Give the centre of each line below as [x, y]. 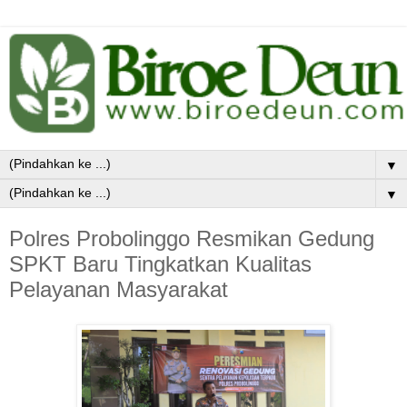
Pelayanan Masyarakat [119, 290]
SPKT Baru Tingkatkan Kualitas [160, 264]
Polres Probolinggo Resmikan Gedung [192, 239]
